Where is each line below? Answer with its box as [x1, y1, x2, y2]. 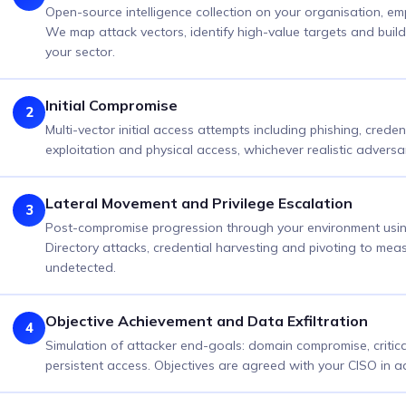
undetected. [45, 259, 116, 275]
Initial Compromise [45, 96, 178, 114]
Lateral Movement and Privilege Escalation [45, 194, 353, 212]
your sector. [45, 43, 115, 60]
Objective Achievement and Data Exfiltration [45, 312, 368, 330]
